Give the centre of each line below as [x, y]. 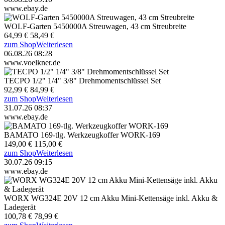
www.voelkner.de [32, 62]
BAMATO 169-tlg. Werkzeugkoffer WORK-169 [82, 135]
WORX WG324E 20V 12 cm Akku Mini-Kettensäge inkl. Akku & [111, 198]
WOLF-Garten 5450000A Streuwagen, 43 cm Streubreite [95, 26]
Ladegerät [20, 207]
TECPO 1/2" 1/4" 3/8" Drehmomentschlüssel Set [82, 80]
